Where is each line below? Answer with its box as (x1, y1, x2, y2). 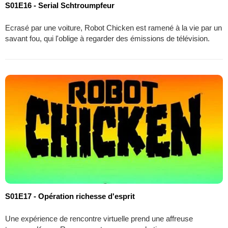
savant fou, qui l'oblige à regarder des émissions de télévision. (5, 34, 210, 43)
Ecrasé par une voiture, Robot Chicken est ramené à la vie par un (5, 23, 222, 32)
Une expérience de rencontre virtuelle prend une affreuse (5, 214, 193, 223)
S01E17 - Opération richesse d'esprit (5, 191, 135, 201)
